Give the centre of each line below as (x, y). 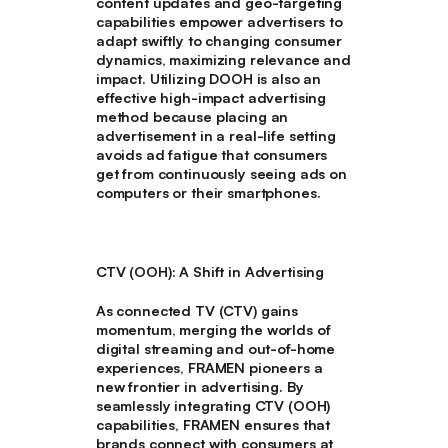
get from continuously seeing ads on (221, 173)
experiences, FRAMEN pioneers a (209, 368)
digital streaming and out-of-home (215, 349)
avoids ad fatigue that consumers (211, 154)
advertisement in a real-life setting (215, 135)
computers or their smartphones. (208, 192)
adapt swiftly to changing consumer (218, 40)
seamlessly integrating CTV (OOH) (213, 406)
